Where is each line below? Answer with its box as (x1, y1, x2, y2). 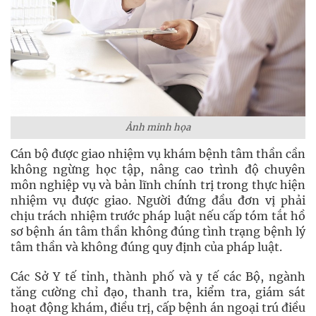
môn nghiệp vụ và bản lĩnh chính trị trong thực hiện (11, 178, 305, 192)
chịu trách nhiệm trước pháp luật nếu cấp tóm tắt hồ (11, 209, 305, 223)
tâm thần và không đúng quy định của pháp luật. (11, 240, 282, 254)
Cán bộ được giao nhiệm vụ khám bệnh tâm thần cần (11, 147, 305, 161)
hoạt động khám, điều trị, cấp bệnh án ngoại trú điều (11, 300, 305, 315)
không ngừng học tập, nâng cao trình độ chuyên (11, 162, 305, 176)
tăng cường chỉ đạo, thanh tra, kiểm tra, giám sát (11, 285, 305, 299)
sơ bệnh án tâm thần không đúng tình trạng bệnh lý (11, 224, 305, 238)
